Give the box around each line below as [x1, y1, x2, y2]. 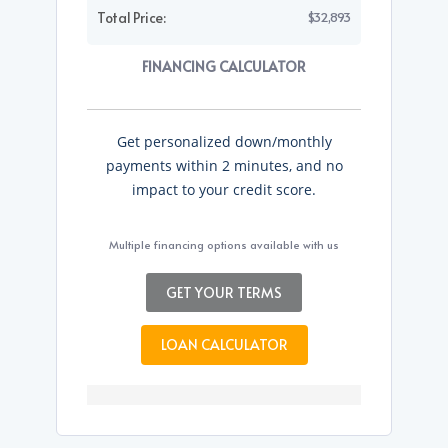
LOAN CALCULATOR [160, 335, 288, 355]
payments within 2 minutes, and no [105, 156, 343, 176]
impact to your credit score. [132, 180, 316, 200]
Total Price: [97, 8, 166, 28]
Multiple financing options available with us [109, 237, 339, 253]
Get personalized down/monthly [116, 132, 332, 152]
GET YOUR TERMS [166, 283, 282, 303]
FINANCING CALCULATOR [142, 57, 306, 77]
